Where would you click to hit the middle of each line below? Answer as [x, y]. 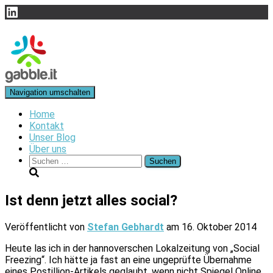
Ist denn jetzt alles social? [91, 200]
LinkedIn [22, 9]
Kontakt [47, 126]
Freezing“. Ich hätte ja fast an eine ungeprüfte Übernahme [128, 260]
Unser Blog [52, 137]
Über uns [48, 149]
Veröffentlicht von [46, 227]
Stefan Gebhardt [126, 227]
